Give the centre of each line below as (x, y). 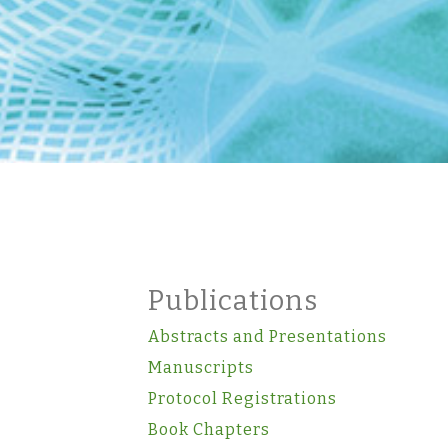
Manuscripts (201, 367)
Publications (233, 300)
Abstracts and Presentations (267, 336)
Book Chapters (209, 429)
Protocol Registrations (242, 398)
